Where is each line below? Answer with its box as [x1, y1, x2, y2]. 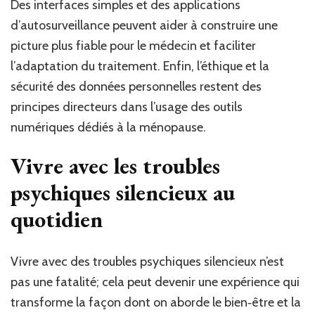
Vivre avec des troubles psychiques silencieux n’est [11, 253, 284, 269]
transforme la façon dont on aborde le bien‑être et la [11, 294, 301, 310]
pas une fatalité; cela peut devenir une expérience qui [11, 274, 300, 290]
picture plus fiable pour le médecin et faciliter [11, 38, 256, 54]
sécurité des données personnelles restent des [11, 79, 262, 95]
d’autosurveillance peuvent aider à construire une [11, 18, 278, 34]
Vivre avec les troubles [11, 151, 220, 181]
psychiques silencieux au [11, 178, 235, 208]
